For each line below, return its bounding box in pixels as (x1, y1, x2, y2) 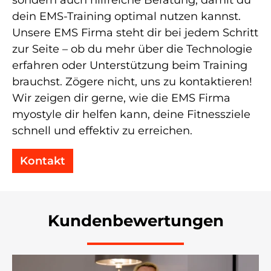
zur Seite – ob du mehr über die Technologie (12, 42, 252, 56)
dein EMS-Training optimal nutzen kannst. (12, 10, 241, 24)
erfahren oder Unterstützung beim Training (12, 59, 247, 73)
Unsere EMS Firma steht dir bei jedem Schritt (12, 26, 258, 40)
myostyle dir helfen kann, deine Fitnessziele (12, 108, 250, 122)
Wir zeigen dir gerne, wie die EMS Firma (12, 91, 230, 105)
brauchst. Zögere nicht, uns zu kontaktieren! (12, 75, 252, 89)
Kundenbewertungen (47, 211, 224, 231)
